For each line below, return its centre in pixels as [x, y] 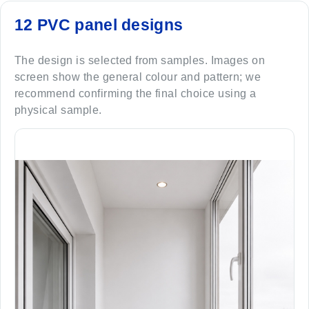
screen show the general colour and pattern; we [138, 77]
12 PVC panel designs [99, 25]
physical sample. [58, 110]
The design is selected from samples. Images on [140, 60]
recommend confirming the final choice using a [136, 93]
